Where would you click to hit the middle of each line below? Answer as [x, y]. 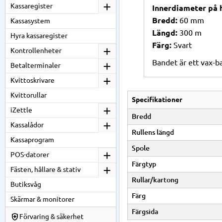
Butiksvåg [26, 184]
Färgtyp [144, 164]
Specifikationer [157, 99]
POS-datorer [30, 155]
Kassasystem [30, 21]
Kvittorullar [28, 95]
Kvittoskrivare [32, 80]
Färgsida [145, 211]
